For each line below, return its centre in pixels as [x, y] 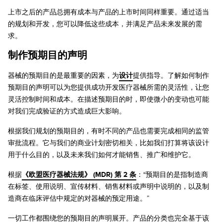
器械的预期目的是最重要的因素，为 [63, 76]
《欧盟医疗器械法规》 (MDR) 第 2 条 [79, 175]
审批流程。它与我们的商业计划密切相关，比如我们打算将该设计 [109, 143]
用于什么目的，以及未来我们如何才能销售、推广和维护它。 [102, 155]
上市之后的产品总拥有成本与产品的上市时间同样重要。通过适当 [109, 12]
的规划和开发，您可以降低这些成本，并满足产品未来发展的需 [105, 24]
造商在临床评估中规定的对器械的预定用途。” [79, 198]
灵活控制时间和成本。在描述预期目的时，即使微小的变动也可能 [109, 99]
